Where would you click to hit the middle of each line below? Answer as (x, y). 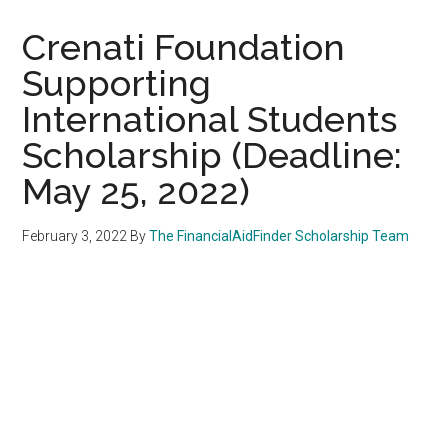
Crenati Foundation (184, 46)
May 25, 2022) (136, 190)
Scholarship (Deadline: (212, 154)
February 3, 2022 (75, 235)
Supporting (117, 82)
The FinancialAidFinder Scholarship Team (279, 235)
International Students (210, 118)
